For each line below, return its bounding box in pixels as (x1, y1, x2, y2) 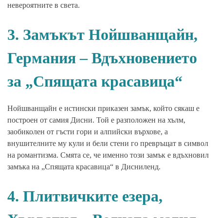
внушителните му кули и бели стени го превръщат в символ (7, 139, 208, 148)
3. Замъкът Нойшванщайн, (7, 26, 198, 44)
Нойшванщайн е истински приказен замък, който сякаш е (7, 104, 200, 113)
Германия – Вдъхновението (7, 49, 197, 67)
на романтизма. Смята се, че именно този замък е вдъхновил (7, 151, 209, 160)
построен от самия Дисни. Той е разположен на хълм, (7, 116, 185, 125)
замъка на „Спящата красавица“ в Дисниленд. (7, 163, 161, 171)
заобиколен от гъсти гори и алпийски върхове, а (7, 127, 168, 136)
